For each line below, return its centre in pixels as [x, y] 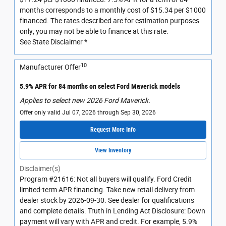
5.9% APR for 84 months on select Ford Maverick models [100, 87]
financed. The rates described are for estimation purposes [109, 21]
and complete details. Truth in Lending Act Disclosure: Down [112, 211]
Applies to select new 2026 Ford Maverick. [85, 100]
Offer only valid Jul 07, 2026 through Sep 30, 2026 [88, 112]
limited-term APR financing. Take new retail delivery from [107, 190]
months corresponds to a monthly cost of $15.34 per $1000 [113, 10]
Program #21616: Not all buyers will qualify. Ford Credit [106, 179]
